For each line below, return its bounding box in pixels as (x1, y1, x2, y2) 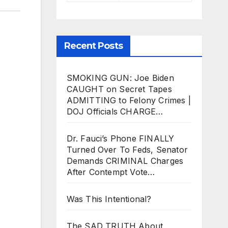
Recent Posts (64, 40, 123, 51)
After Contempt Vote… (66, 166, 155, 177)
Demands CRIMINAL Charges (66, 155, 184, 166)
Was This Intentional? (66, 193, 152, 204)
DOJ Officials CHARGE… (66, 106, 163, 117)
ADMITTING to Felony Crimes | (66, 95, 191, 105)
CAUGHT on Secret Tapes (66, 83, 172, 94)
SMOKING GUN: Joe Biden (66, 72, 174, 83)
